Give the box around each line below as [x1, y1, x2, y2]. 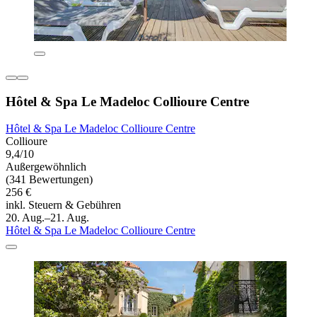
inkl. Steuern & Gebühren [6, 199, 121, 212]
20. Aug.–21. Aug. [6, 212, 89, 224]
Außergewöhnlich [6, 161, 86, 173]
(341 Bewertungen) [6, 173, 93, 186]
